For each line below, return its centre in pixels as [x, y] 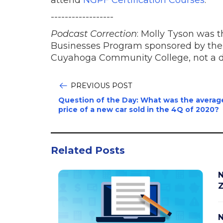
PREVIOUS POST [101, 85]
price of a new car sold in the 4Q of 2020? [139, 109]
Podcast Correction [94, 34]
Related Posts [88, 150]
